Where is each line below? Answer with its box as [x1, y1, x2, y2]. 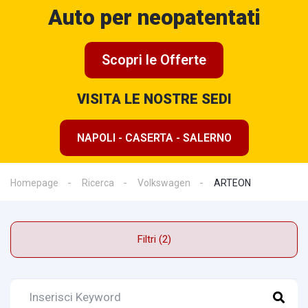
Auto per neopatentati [47, 5, 261, 30]
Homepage [10, 177, 58, 188]
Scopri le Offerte [102, 52, 206, 68]
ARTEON [214, 177, 251, 188]
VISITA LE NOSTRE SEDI [76, 91, 232, 107]
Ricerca [82, 177, 114, 188]
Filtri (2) [158, 233, 171, 245]
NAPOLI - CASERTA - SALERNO [76, 131, 232, 144]
